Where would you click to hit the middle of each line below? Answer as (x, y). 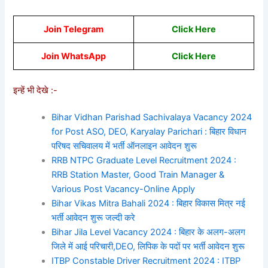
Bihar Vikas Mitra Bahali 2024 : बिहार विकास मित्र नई (149, 204)
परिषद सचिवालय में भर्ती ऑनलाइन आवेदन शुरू (124, 146)
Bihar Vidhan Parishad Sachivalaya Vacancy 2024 (152, 118)
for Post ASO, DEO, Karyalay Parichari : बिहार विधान (149, 132)
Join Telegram (74, 29)
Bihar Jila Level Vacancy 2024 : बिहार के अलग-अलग (149, 232)
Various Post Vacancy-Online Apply (124, 189)
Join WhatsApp (74, 56)
